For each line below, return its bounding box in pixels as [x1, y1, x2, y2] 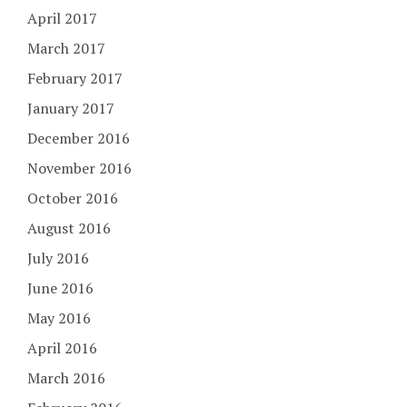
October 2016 [27, 187, 118, 208]
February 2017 [27, 67, 123, 88]
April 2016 [27, 337, 97, 358]
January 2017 [27, 97, 114, 118]
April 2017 [27, 7, 97, 28]
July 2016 [27, 247, 89, 268]
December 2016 [27, 127, 130, 148]
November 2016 [27, 157, 132, 178]
